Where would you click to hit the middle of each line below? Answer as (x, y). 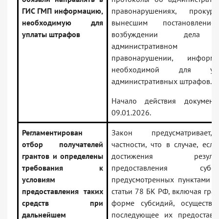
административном (144, 46)
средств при (63, 203)
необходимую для (63, 23)
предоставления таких (63, 191)
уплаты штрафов (51, 34)
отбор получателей (63, 144)
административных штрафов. (162, 81)
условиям (39, 180)
